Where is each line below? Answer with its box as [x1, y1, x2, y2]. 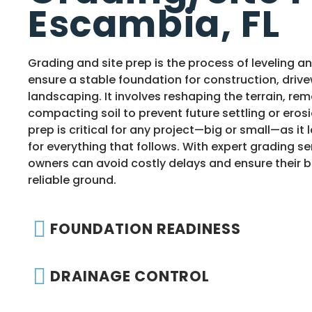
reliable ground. [28, 172, 116, 188]
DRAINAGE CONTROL [50, 266, 210, 287]
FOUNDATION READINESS [50, 219, 242, 240]
